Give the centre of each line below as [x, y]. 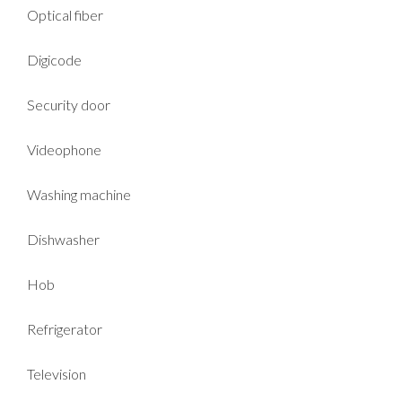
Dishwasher [63, 239]
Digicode [54, 59]
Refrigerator [65, 328]
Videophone [64, 149]
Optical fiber [65, 14]
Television [57, 373]
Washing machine [79, 194]
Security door [69, 104]
